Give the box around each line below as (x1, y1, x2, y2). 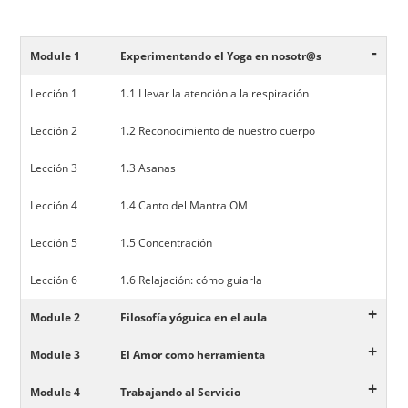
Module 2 (30, 310, 81, 325)
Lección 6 (30, 272, 78, 288)
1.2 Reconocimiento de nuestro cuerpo (120, 123, 316, 138)
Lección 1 (30, 86, 78, 101)
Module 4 (30, 384, 81, 400)
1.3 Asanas (120, 160, 177, 176)
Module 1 (30, 48, 81, 64)
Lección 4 (30, 198, 78, 213)
